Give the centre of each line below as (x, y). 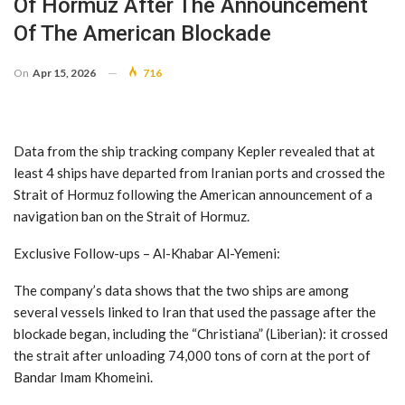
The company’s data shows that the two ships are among (181, 290)
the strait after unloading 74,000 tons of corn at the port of (192, 355)
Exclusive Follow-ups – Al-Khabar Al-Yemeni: (147, 253)
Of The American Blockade (142, 33)
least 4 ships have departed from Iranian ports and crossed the (199, 172)
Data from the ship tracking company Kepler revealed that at (194, 151)
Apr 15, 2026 (64, 72)
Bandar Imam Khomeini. (83, 377)
